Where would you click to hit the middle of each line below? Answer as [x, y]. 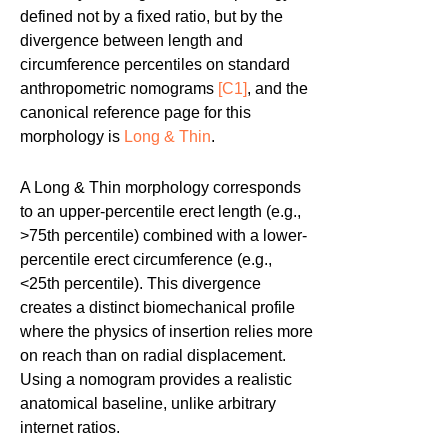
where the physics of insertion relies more [166, 332]
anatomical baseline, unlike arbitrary [148, 404]
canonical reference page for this [135, 113]
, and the [277, 89]
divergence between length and [131, 41]
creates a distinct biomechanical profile [157, 308]
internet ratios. [70, 428]
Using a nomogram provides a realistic [156, 380]
